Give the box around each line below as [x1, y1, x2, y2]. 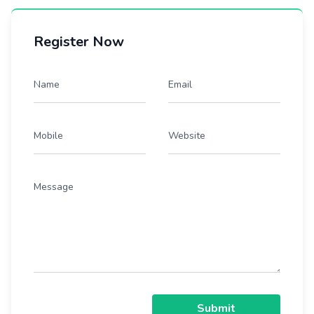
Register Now [34, 32, 124, 51]
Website [168, 129, 205, 142]
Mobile [34, 129, 63, 142]
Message [34, 180, 74, 193]
